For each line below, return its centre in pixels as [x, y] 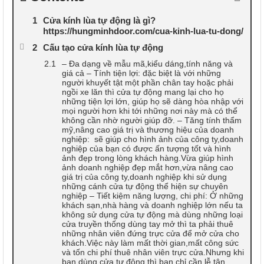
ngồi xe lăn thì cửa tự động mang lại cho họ [143, 92]
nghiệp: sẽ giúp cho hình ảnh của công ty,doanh [153, 139]
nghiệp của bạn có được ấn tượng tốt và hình [146, 148]
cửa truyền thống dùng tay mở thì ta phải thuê [148, 224]
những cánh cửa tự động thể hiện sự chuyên [145, 186]
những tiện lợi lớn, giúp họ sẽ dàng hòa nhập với [153, 101]
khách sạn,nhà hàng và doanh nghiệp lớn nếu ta [152, 205]
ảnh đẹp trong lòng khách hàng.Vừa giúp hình [148, 158]
